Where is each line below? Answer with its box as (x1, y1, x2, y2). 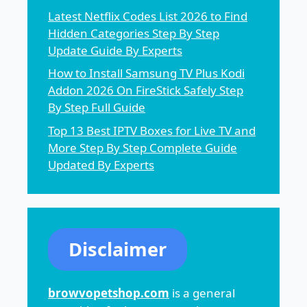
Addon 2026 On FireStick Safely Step (48, 82, 243, 99)
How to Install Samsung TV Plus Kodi (48, 65, 245, 82)
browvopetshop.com (48, 284, 169, 301)
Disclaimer (69, 236, 167, 262)
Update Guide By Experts (48, 42, 182, 58)
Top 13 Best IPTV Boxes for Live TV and (48, 122, 256, 138)
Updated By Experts (48, 156, 154, 173)
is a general (169, 284, 235, 301)
